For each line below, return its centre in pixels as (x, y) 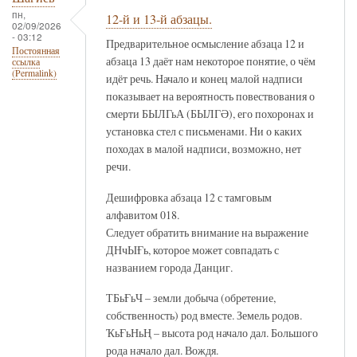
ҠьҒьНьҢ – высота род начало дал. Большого (212, 333)
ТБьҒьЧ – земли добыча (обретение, (191, 298)
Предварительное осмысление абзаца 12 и (205, 43)
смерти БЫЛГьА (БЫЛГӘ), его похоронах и (210, 113)
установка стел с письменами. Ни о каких (204, 131)
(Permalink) (34, 73)
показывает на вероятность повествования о (210, 96)
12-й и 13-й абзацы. (159, 19)
